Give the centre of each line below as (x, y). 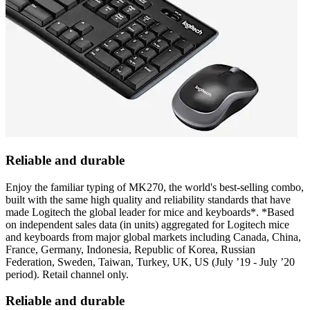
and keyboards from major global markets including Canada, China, (153, 237)
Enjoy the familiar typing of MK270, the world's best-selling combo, (155, 187)
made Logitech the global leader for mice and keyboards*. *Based (150, 212)
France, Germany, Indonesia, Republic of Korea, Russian (130, 249)
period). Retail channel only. (67, 274)
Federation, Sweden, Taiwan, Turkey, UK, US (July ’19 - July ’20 (150, 262)
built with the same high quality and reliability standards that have (148, 199)
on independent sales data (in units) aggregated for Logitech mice (147, 224)
